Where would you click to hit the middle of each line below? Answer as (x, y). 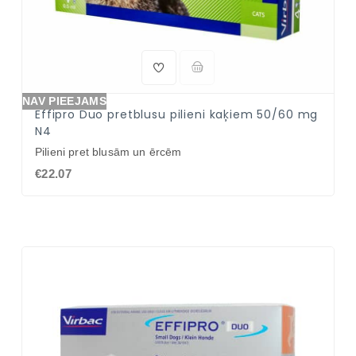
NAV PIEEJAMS (64, 101)
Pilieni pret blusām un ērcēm (108, 152)
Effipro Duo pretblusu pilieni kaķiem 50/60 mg (177, 114)
